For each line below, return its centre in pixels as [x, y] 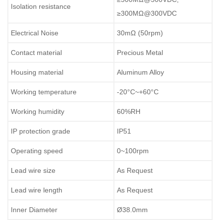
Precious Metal [140, 52]
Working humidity [38, 111]
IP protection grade [41, 131]
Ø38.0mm [132, 209]
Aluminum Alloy [140, 72]
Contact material [36, 52]
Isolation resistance [41, 6]
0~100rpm [133, 151]
